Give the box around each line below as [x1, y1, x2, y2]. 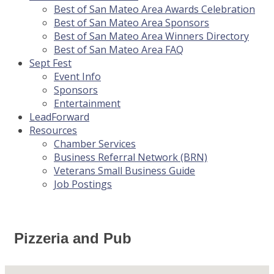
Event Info [54, 70, 101, 84]
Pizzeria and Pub [14, 230, 131, 247]
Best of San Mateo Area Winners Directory [54, 29, 249, 43]
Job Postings [54, 177, 112, 191]
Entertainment [54, 97, 120, 111]
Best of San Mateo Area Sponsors [54, 16, 209, 30]
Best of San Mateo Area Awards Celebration [54, 2, 255, 17]
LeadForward [29, 110, 89, 124]
